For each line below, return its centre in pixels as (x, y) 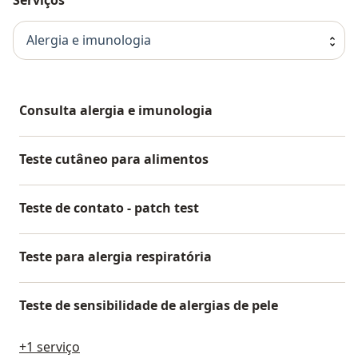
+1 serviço (50, 346)
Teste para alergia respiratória (115, 256)
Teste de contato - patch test (109, 207)
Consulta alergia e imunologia (116, 110)
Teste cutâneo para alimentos (114, 159)
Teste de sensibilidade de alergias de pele (149, 305)
